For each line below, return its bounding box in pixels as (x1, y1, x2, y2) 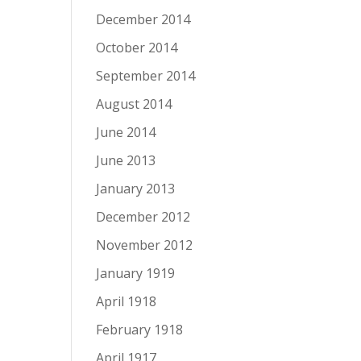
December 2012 (96, 208, 191, 226)
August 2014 (96, 95, 172, 113)
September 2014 (96, 67, 196, 85)
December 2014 (96, 10, 191, 28)
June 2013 (96, 151, 156, 169)
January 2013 (96, 180, 176, 197)
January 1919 (96, 264, 176, 282)
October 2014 (96, 39, 178, 56)
